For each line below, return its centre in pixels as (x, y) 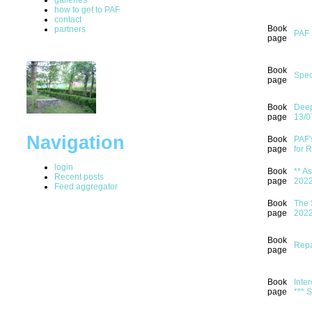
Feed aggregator (86, 186)
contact (68, 19)
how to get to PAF (87, 9)
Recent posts (79, 177)
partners (70, 29)
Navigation (76, 142)
